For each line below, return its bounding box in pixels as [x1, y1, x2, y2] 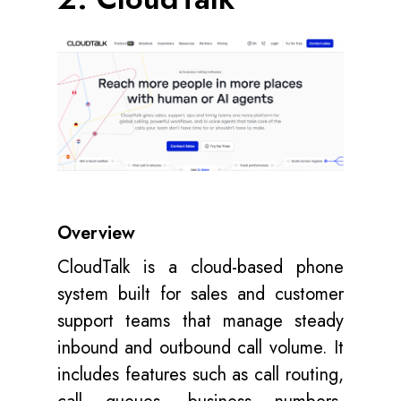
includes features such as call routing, [57, 362, 344, 388]
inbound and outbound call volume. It [57, 335, 344, 362]
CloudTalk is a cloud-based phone [57, 254, 344, 281]
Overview [57, 220, 135, 247]
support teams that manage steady [57, 308, 344, 335]
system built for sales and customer [57, 281, 344, 308]
